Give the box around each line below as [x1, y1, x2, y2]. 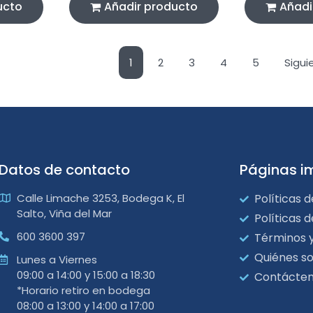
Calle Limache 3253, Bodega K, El [16, 191, 184, 206]
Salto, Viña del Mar [16, 206, 112, 221]
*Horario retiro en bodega [16, 283, 150, 298]
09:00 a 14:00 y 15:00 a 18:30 [16, 268, 155, 283]
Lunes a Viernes [16, 252, 97, 268]
